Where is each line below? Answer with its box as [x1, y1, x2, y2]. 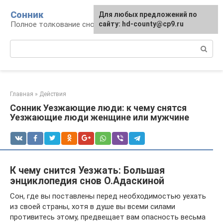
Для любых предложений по [99, 10, 197, 18]
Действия [39, 91, 66, 98]
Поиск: [10, 40, 33, 49]
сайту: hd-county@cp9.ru [99, 20, 184, 28]
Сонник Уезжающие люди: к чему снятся [10, 103, 187, 113]
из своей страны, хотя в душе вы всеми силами [10, 202, 175, 211]
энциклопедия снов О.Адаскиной [10, 175, 164, 187]
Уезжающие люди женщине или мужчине [10, 112, 189, 122]
